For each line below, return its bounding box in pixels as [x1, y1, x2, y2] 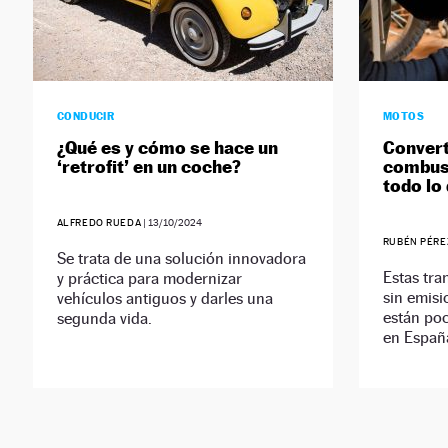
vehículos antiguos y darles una [56, 289, 273, 309]
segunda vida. [56, 309, 152, 329]
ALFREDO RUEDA [56, 217, 142, 229]
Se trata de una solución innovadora [56, 249, 306, 269]
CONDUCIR [56, 109, 115, 124]
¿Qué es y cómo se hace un [56, 137, 278, 159]
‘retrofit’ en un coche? [56, 156, 241, 178]
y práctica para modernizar [56, 269, 242, 289]
